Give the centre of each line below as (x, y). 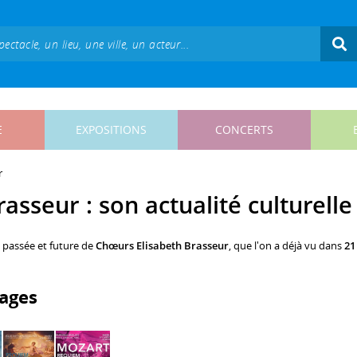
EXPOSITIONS (111, 129)
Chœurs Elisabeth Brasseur (162, 246)
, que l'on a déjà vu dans (286, 246)
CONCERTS (244, 129)
